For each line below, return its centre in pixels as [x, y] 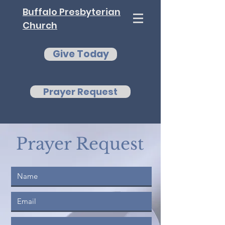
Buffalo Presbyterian [72, 12]
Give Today [81, 54]
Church [40, 25]
